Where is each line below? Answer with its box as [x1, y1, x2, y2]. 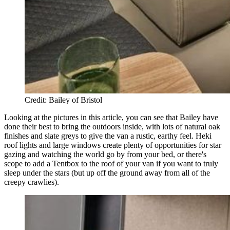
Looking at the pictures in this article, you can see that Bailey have [4, 112, 218, 122]
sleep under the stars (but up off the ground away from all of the [4, 168, 210, 177]
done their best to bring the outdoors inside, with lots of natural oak [4, 122, 220, 131]
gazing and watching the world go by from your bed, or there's [4, 149, 206, 159]
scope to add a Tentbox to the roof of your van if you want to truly [4, 159, 218, 168]
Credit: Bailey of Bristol [25, 95, 102, 104]
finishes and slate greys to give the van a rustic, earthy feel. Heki [4, 131, 212, 140]
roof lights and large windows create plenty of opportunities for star [4, 140, 221, 149]
